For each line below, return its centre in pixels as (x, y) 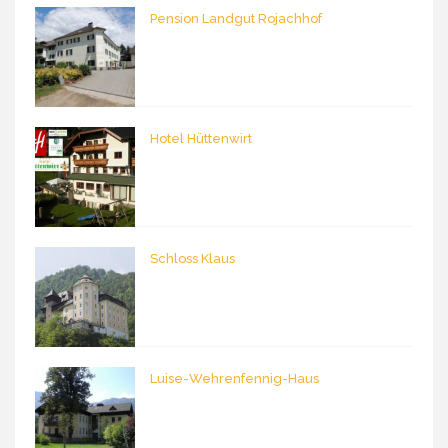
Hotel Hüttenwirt (201, 138)
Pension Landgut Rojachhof (236, 18)
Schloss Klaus (192, 258)
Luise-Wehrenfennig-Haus (234, 378)
